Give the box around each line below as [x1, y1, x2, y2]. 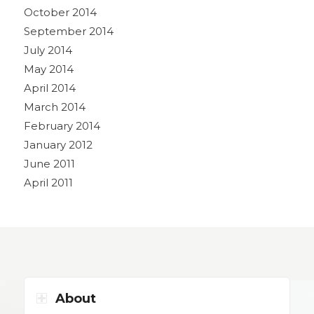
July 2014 [23, 43, 72, 57]
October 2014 [23, 5, 97, 19]
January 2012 [23, 137, 93, 151]
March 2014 [23, 100, 86, 114]
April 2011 [23, 175, 73, 189]
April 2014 [23, 81, 76, 95]
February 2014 [23, 118, 100, 132]
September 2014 [23, 24, 114, 38]
